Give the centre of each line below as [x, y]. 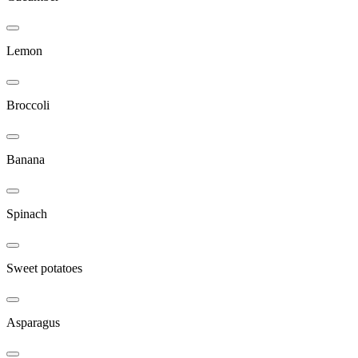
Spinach [27, 213]
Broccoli [28, 105]
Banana [26, 159]
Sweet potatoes [44, 268]
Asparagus [33, 322]
